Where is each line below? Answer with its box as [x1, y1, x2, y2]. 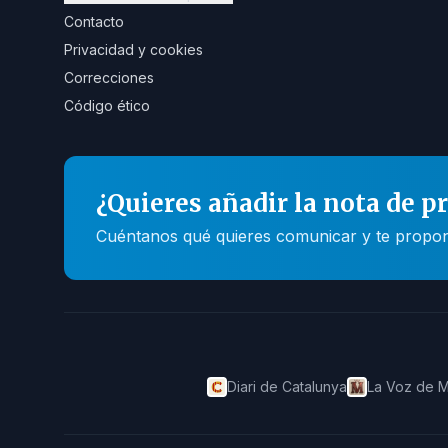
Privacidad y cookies [64, 41, 203, 58]
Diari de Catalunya [226, 378, 347, 395]
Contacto [64, 13, 124, 30]
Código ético [64, 97, 150, 114]
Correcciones [64, 69, 154, 86]
